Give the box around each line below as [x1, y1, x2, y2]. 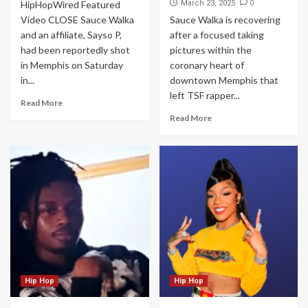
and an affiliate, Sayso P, [21, 29, 122, 41]
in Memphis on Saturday [21, 59, 123, 71]
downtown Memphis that [169, 74, 278, 86]
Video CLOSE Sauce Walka [21, 14, 134, 25]
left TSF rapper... [169, 89, 240, 101]
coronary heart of [169, 59, 244, 71]
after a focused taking [169, 29, 264, 41]
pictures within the [169, 44, 252, 56]
